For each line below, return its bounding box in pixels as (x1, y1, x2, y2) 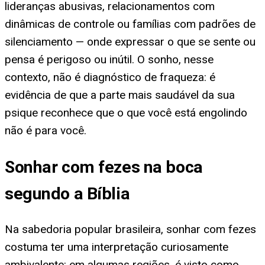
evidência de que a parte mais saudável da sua (5, 88, 235, 102)
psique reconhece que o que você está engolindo (5, 106, 247, 120)
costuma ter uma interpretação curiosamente (5, 240, 228, 254)
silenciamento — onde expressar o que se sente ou (5, 35, 256, 49)
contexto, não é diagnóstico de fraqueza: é (5, 70, 215, 85)
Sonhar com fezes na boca (5, 157, 203, 177)
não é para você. (5, 124, 86, 138)
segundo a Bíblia (5, 183, 130, 203)
